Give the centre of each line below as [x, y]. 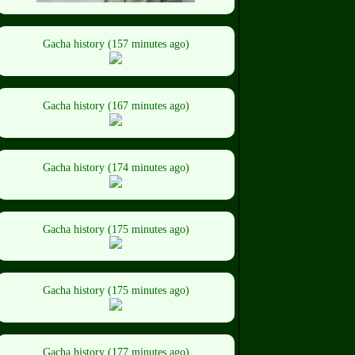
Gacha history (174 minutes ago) [116, 167]
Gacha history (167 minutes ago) [116, 106]
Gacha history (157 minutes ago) [116, 44]
